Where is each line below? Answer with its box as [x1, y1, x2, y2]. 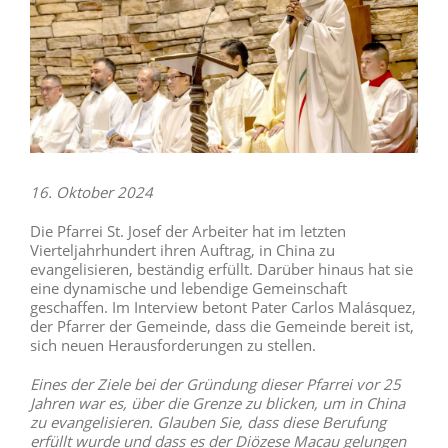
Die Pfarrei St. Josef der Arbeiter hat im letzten [29, 221, 346, 242]
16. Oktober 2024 [29, 182, 153, 203]
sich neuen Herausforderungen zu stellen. [29, 335, 316, 356]
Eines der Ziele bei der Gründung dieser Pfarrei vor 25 [29, 374, 401, 395]
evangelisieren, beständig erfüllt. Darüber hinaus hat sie [29, 259, 413, 280]
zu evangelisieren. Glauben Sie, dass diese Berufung [29, 412, 386, 433]
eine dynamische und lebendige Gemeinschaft [29, 278, 347, 299]
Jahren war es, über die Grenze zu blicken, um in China [29, 393, 405, 414]
